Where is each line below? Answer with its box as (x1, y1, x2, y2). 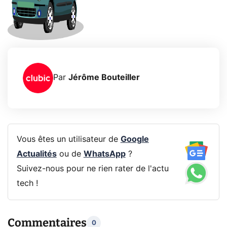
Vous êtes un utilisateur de (16, 135, 121, 144)
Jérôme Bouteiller (68, 73, 140, 82)
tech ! (16, 179, 38, 188)
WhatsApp (83, 150, 126, 159)
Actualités (16, 150, 57, 159)
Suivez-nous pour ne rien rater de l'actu (16, 165, 169, 173)
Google (120, 135, 149, 144)
